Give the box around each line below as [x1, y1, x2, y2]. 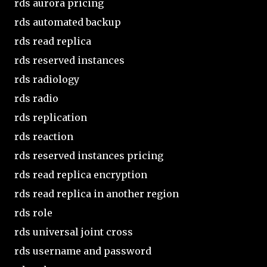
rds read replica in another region [14, 187, 179, 200]
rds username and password [14, 244, 151, 257]
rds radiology [14, 73, 79, 85]
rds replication [14, 111, 87, 123]
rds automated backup [14, 15, 121, 28]
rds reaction [14, 130, 73, 142]
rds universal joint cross [14, 225, 133, 238]
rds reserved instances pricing [14, 149, 163, 162]
